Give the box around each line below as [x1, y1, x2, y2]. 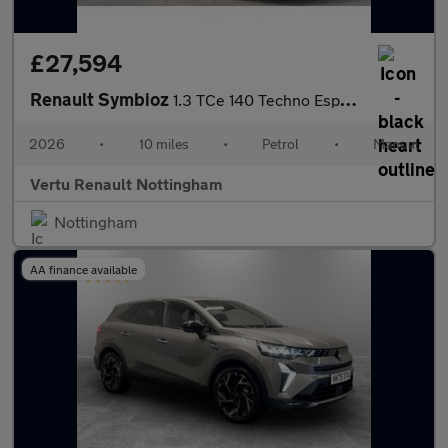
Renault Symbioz [30, 88, 173, 110]
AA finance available [30, 262, 137, 276]
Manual [372, 135, 419, 152]
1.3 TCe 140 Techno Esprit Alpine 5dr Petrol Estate [173, 90, 340, 109]
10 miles [138, 135, 189, 152]
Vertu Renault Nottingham [30, 174, 222, 193]
